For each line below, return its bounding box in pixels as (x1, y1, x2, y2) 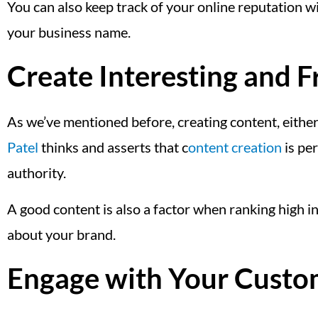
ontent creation (188, 138, 282, 156)
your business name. (7, 23, 131, 40)
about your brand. (7, 225, 116, 243)
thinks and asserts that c (38, 138, 188, 156)
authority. (7, 164, 66, 182)
